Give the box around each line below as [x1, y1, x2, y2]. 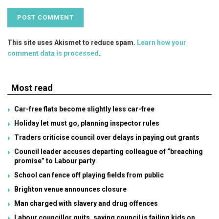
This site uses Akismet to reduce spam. [7, 38, 137, 46]
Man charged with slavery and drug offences [14, 199, 158, 207]
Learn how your [137, 38, 186, 46]
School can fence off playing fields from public [14, 171, 164, 179]
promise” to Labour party [14, 156, 95, 165]
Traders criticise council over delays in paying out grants [14, 133, 199, 141]
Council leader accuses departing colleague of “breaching [14, 147, 203, 155]
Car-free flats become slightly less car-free [14, 105, 154, 113]
